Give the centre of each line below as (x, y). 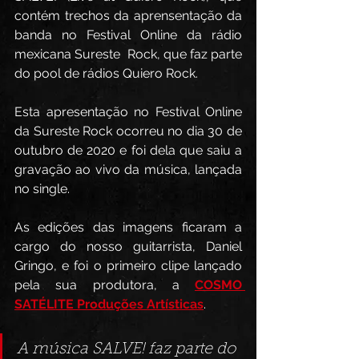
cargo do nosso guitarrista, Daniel (128, 246)
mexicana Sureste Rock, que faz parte (128, 54)
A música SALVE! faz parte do (128, 349)
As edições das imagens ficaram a (128, 227)
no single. (44, 188)
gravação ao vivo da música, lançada (128, 169)
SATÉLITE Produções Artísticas (109, 304)
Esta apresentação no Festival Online (128, 111)
